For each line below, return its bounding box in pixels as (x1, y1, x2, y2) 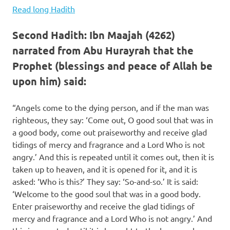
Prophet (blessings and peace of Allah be (12, 59, 213, 72)
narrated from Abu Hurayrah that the (12, 44, 194, 57)
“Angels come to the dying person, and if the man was (12, 102, 209, 112)
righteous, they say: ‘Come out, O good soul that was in (12, 114, 213, 125)
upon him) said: (12, 74, 86, 88)
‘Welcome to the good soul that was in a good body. (12, 188, 201, 199)
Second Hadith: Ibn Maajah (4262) (12, 28, 175, 42)
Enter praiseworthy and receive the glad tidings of (12, 201, 195, 211)
